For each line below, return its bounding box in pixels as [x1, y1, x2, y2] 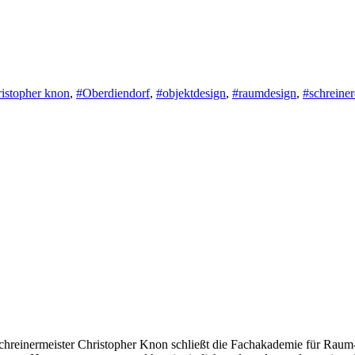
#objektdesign [156, 86, 226, 100]
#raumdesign [232, 86, 296, 100]
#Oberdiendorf [76, 86, 150, 100]
